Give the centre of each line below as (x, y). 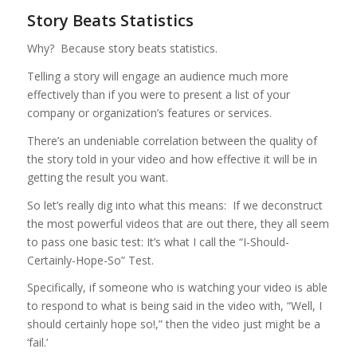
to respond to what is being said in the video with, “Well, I (174, 306)
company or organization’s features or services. (149, 112)
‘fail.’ (37, 343)
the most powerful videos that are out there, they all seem (178, 223)
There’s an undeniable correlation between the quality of (172, 140)
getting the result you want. (97, 177)
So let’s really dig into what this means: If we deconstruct (175, 205)
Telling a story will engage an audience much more (157, 76)
